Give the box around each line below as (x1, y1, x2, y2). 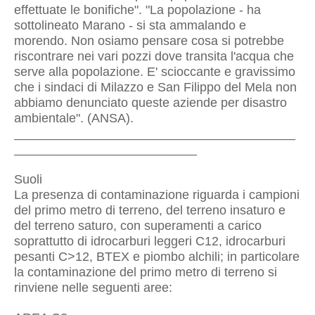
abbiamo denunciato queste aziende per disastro (14, 96, 287, 110)
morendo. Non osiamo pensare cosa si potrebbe (14, 34, 284, 48)
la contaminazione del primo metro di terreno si (14, 265, 277, 279)
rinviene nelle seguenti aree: (14, 281, 172, 295)
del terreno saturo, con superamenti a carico (14, 219, 262, 233)
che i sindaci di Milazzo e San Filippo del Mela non (14, 80, 297, 94)
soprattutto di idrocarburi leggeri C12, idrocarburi (14, 234, 285, 248)
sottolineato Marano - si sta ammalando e (14, 18, 246, 32)
